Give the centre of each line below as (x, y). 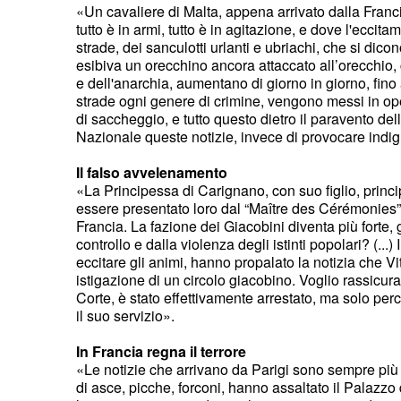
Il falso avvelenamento (152, 172)
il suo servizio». (125, 315)
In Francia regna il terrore (161, 351)
